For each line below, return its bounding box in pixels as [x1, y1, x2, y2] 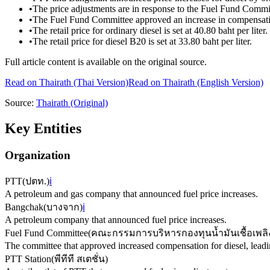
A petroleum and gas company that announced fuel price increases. [5, 188, 258, 199]
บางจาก [46, 201, 80, 212]
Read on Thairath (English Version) [128, 77, 263, 88]
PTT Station [5, 253, 51, 264]
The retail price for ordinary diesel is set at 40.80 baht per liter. [33, 25, 268, 36]
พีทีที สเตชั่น [54, 253, 105, 264]
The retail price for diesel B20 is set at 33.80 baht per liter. [33, 36, 252, 47]
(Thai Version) [71, 77, 128, 88]
